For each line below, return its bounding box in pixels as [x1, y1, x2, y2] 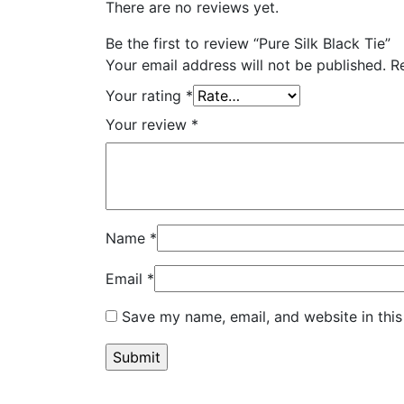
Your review [106, 115, 191, 133]
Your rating [106, 86, 186, 105]
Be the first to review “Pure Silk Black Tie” [106, 33, 390, 52]
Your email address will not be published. [106, 55, 386, 74]
